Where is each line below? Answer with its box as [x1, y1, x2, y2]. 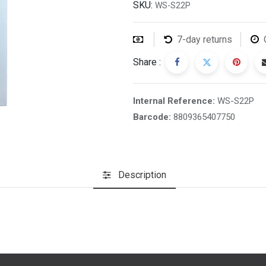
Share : [133, 56, 161, 68]
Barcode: [133, 112, 173, 122]
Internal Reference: [133, 96, 217, 106]
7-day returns [177, 34, 232, 45]
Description [118, 169, 166, 180]
